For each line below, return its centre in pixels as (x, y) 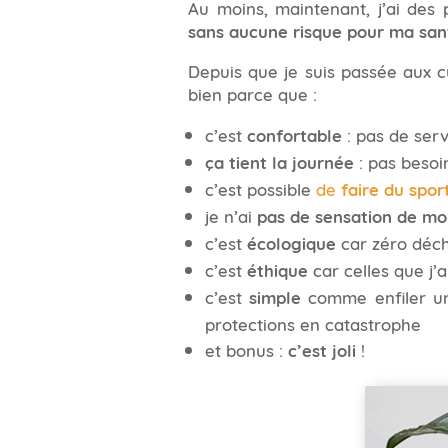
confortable (294, 135)
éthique (277, 270)
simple (275, 297)
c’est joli (321, 350)
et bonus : (246, 349)
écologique (291, 243)
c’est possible (260, 188)
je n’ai (230, 215)
